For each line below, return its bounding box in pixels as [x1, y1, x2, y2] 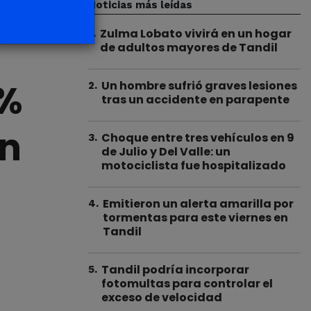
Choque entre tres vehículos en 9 [101, 130, 294, 146]
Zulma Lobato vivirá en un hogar [100, 26, 292, 42]
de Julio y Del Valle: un [101, 144, 230, 160]
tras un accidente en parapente [101, 92, 289, 108]
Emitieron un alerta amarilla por [103, 196, 294, 212]
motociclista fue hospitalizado [101, 158, 286, 174]
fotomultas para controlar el [101, 276, 273, 292]
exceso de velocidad [101, 289, 222, 305]
